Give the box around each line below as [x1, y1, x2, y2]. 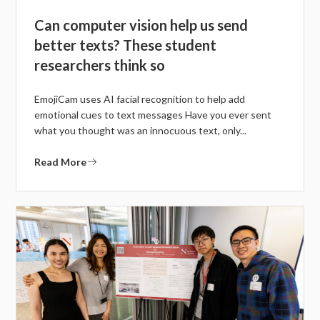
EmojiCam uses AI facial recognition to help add [34, 93, 246, 106]
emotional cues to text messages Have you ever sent [34, 109, 272, 121]
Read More [34, 156, 87, 169]
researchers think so [34, 56, 166, 74]
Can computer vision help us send [34, 16, 249, 34]
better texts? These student [34, 36, 217, 54]
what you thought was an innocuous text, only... [34, 124, 247, 137]
